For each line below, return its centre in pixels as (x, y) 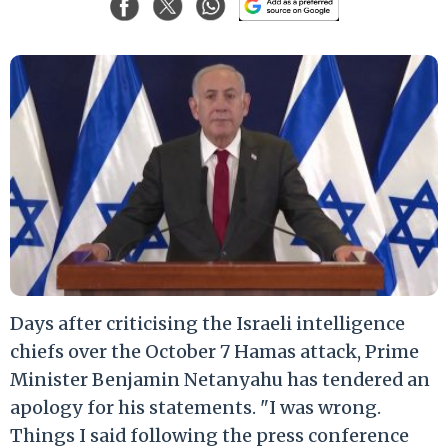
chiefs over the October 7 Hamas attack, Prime (214, 351)
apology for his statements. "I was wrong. (195, 407)
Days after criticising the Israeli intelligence (207, 323)
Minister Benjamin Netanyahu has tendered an (220, 379)
